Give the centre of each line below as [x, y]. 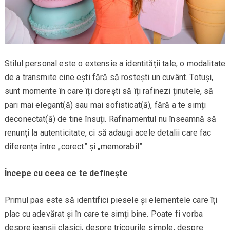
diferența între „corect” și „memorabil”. [74, 147]
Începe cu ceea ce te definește [66, 174]
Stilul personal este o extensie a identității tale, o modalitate [115, 64]
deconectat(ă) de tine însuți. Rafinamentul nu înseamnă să [110, 119]
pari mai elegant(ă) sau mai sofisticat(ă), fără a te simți [105, 105]
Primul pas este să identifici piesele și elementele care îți [111, 200]
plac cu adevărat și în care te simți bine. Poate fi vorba [103, 214]
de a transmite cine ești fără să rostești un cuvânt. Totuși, [109, 78]
